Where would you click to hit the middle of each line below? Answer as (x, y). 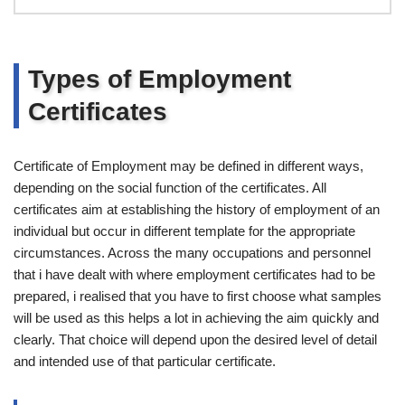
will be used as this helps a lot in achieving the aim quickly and (196, 317)
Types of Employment (160, 79)
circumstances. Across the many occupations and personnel (192, 252)
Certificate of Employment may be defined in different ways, (188, 165)
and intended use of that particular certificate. (145, 361)
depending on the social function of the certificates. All (170, 187)
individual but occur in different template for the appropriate (184, 231)
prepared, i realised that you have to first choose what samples (198, 296)
